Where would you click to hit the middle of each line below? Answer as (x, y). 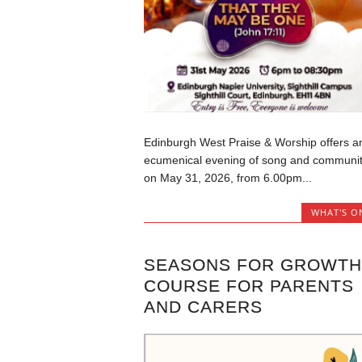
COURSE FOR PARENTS (248, 285)
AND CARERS (203, 306)
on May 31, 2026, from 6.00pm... (227, 178)
